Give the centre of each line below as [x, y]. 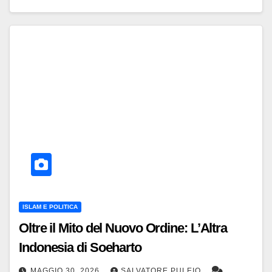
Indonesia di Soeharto [80, 248]
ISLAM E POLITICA [50, 207]
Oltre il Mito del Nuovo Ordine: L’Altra [123, 228]
